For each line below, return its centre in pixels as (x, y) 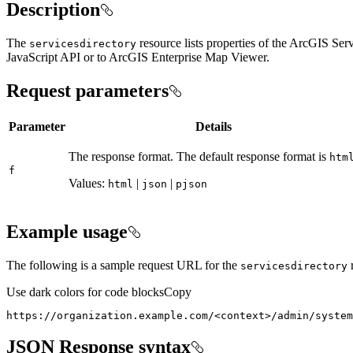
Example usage (67, 231)
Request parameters (87, 90)
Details (213, 126)
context (243, 315)
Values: (88, 183)
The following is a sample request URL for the (123, 265)
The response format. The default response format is (199, 156)
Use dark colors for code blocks (85, 292)
